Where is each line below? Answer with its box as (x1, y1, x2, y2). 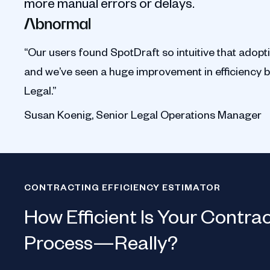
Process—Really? (24, 228, 178, 254)
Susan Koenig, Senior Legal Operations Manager (24, 107, 262, 121)
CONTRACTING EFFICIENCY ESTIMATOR (24, 181, 221, 193)
